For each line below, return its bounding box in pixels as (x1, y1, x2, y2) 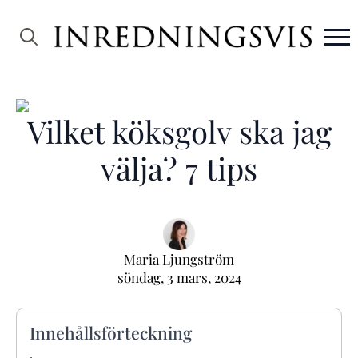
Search (7, 57, 49, 74)
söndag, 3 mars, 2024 (117, 268, 241, 286)
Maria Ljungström (124, 250, 234, 268)
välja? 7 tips (101, 147, 257, 189)
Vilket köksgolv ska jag (26, 110, 332, 152)
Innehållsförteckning (30, 320, 192, 344)
